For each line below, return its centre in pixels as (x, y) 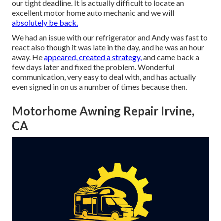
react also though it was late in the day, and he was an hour (108, 47)
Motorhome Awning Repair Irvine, (103, 111)
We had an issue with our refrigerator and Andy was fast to (110, 37)
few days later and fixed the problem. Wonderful (93, 67)
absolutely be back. (45, 23)
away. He (28, 57)
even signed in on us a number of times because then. (99, 87)
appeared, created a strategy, (93, 57)
